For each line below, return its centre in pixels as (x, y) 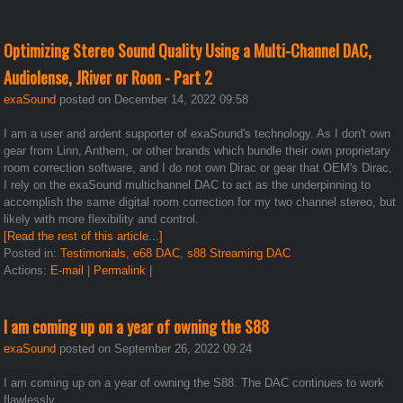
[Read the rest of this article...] (84, 236)
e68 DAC (157, 253)
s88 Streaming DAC (239, 253)
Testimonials (94, 253)
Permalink (120, 270)
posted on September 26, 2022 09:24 (154, 348)
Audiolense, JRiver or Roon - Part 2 (108, 77)
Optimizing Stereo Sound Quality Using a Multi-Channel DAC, (188, 50)
